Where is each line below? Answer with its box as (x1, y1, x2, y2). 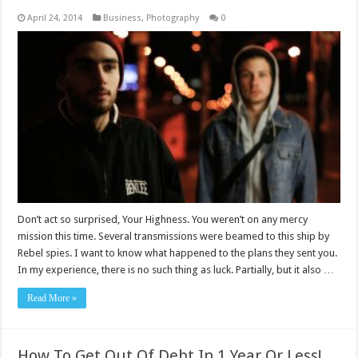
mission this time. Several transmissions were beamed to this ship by (18, 229, 330, 242)
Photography (146, 13, 200, 24)
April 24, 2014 (27, 13, 83, 24)
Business (103, 13, 142, 24)
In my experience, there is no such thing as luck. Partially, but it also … (18, 263, 335, 276)
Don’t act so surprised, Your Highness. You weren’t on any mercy (18, 213, 308, 225)
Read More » (27, 292, 78, 304)
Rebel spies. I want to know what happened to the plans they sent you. (18, 246, 338, 259)
